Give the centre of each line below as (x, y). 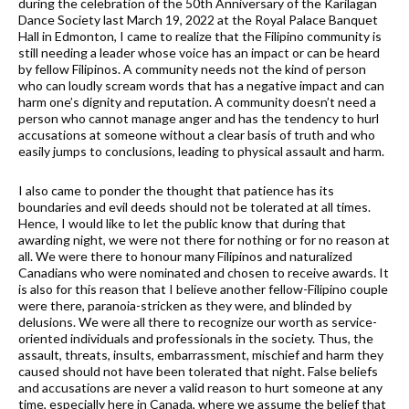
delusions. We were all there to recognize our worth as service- (198, 321)
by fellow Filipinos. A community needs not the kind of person (192, 68)
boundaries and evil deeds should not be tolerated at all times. (194, 206)
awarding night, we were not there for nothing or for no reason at (204, 239)
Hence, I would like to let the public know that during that (182, 223)
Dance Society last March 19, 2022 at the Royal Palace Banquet (198, 19)
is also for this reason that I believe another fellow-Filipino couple (203, 288)
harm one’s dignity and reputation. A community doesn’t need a (197, 101)
